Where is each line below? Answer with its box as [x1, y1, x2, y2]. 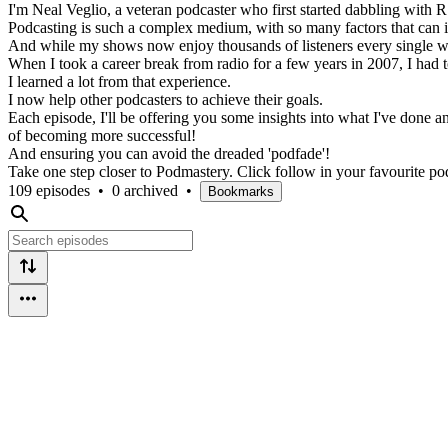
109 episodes [8, 181, 90, 199]
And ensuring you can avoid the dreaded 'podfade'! [8, 144, 330, 162]
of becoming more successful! [8, 126, 196, 144]
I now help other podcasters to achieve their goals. [8, 90, 323, 108]
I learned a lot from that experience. [8, 72, 231, 90]
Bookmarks [208, 183, 274, 199]
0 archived [112, 181, 178, 199]
